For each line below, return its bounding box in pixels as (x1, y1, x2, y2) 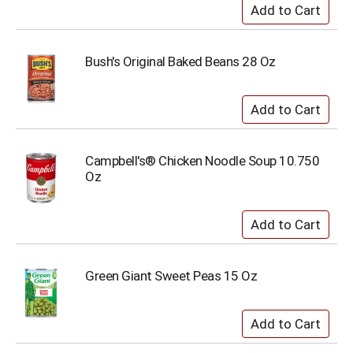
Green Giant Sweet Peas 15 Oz (85, 268, 257, 284)
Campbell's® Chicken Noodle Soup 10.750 (85, 153, 319, 169)
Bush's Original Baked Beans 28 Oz (85, 54, 276, 69)
